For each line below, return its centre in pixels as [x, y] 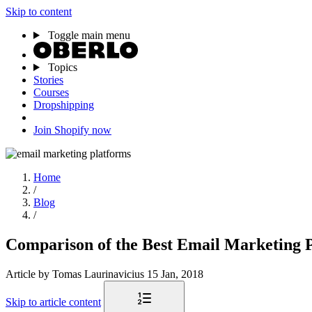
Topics [61, 67]
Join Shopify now [72, 130]
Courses [51, 92]
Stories [48, 80]
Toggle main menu [89, 35]
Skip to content [39, 11]
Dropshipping [64, 105]
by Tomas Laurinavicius [93, 274]
